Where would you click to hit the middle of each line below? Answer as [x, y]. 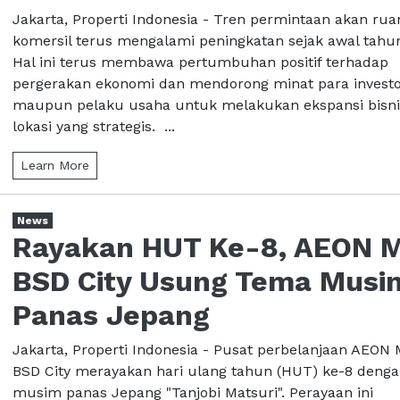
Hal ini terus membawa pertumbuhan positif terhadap [200, 62]
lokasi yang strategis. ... [94, 126]
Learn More [55, 165]
